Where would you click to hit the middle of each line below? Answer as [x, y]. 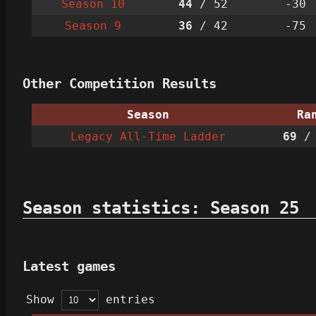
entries [127, 300]
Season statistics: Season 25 [161, 208]
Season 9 [93, 25]
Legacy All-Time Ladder [148, 137]
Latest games [69, 266]
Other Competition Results [120, 83]
